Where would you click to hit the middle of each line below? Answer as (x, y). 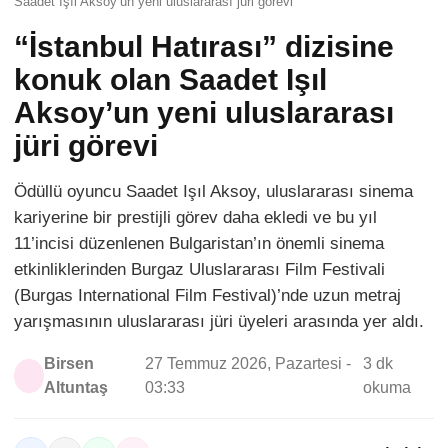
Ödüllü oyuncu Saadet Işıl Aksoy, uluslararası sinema (213, 191)
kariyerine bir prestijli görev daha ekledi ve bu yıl (195, 217)
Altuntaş (75, 387)
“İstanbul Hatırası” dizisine (204, 46)
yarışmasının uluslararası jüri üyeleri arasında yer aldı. (219, 321)
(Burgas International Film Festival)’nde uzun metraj (207, 295)
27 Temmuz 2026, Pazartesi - (248, 363)
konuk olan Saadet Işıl (170, 79)
